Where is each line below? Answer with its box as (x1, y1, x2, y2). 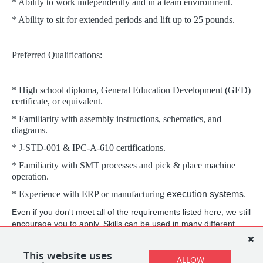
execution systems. (164, 189, 246, 199)
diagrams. (12, 125, 48, 135)
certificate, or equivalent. (12, 96, 103, 106)
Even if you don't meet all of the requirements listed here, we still (12, 207, 251, 217)
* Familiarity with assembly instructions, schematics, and (12, 114, 221, 124)
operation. (12, 171, 49, 181)
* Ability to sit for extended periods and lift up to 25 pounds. (12, 15, 235, 25)
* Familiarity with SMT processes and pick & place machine (12, 160, 235, 170)
